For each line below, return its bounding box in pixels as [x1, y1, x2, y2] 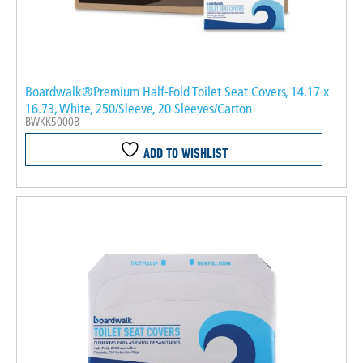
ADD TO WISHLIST [139, 144, 228, 160]
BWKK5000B [25, 113, 79, 129]
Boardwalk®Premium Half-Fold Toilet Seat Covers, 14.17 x [25, 82, 329, 100]
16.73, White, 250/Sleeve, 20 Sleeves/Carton [25, 99, 252, 117]
